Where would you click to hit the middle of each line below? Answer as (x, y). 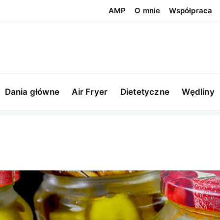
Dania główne (32, 92)
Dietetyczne (145, 92)
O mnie (148, 11)
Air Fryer (90, 92)
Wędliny (198, 92)
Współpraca (191, 11)
